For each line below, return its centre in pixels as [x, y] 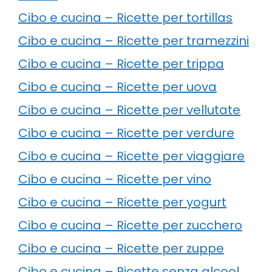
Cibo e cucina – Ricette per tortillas [125, 17]
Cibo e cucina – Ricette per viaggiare [131, 156]
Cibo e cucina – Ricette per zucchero [130, 225]
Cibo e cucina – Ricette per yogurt [122, 202]
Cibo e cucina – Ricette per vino [115, 179]
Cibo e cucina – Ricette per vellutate [129, 110]
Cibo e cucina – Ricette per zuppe [121, 248]
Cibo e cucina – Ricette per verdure [126, 133]
